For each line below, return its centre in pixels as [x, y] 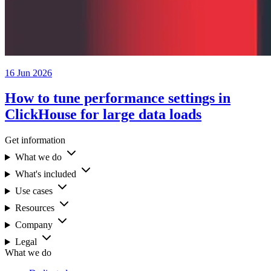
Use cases [34, 191]
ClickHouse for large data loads [103, 115]
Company [34, 225]
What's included [45, 174]
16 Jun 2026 [28, 73]
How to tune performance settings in [118, 98]
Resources [34, 208]
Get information [35, 140]
